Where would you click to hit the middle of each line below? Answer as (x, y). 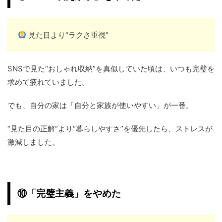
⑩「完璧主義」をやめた (69, 193)
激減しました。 (33, 142)
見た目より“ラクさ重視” (68, 35)
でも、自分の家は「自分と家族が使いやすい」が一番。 (100, 105)
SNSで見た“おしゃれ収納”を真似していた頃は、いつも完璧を (111, 68)
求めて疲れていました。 (48, 82)
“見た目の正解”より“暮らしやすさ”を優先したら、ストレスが (110, 128)
